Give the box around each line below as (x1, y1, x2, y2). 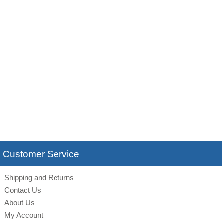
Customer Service (3, 148, 80, 159)
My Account (4, 210, 43, 219)
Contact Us (4, 185, 41, 194)
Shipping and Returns (4, 173, 74, 182)
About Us (4, 198, 35, 207)
